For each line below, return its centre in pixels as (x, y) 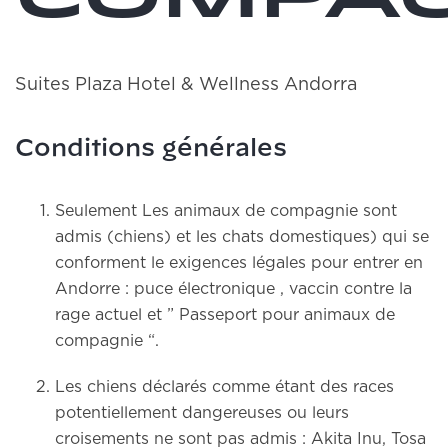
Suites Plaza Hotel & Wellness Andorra (186, 85)
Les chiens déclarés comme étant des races (224, 387)
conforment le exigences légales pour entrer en (239, 263)
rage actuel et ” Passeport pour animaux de (225, 315)
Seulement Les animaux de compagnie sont (226, 211)
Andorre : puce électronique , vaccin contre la (233, 289)
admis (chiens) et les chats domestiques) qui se (242, 237)
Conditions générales (151, 149)
